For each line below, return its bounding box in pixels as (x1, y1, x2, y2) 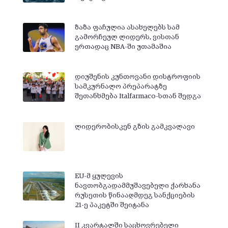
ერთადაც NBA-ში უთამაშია (74, 43, 172, 50)
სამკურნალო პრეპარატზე (74, 83, 167, 91)
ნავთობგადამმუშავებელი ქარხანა (74, 182, 201, 189)
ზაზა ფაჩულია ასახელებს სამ (74, 23, 180, 31)
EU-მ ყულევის (74, 172, 123, 180)
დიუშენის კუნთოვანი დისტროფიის (74, 73, 201, 81)
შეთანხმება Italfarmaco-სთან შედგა (74, 93, 201, 100)
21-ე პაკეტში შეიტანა (74, 201, 149, 209)
